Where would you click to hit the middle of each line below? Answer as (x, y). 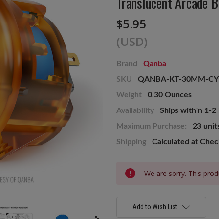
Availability (135, 110)
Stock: (124, 175)
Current (126, 166)
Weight (129, 95)
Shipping (131, 142)
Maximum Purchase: (152, 126)
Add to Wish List (155, 207)
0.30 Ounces (170, 95)
